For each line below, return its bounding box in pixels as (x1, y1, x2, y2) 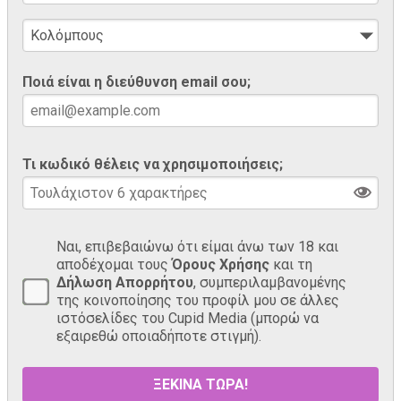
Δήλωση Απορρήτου (56, 273, 193, 291)
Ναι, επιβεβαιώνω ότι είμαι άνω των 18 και (56, 237, 338, 255)
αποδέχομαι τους (56, 255, 172, 273)
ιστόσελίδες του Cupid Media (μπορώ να (56, 309, 319, 327)
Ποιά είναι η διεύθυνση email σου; (22, 73, 251, 90)
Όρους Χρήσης (172, 255, 269, 273)
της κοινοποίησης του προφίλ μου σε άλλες (56, 291, 339, 309)
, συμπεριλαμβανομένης (193, 273, 346, 291)
